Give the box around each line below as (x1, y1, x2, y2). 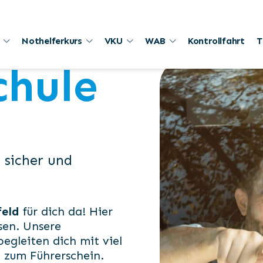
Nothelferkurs (22, 35, 82, 46)
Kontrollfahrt (187, 35, 245, 46)
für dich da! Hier (19, 204, 113, 218)
